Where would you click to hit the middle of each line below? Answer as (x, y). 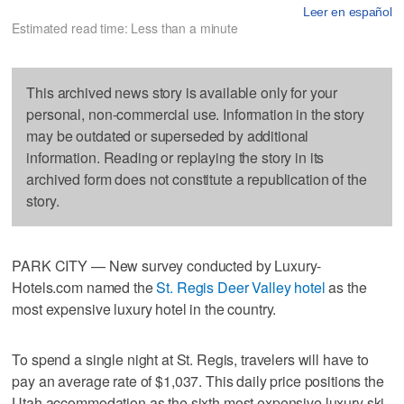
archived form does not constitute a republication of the (197, 179)
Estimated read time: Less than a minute (125, 28)
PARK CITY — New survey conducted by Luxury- (167, 265)
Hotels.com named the (84, 287)
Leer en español (347, 11)
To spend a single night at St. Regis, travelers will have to (190, 359)
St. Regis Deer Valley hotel (241, 287)
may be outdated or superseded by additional (168, 135)
